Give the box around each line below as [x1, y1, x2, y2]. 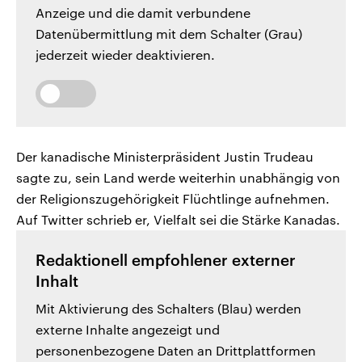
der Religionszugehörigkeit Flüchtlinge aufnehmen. [16, 190, 330, 206]
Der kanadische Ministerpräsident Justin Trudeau [16, 148, 314, 164]
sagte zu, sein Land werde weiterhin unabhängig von [16, 169, 340, 185]
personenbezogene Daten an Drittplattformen [36, 342, 316, 358]
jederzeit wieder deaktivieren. [36, 46, 215, 62]
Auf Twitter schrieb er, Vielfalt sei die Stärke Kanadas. [16, 211, 340, 227]
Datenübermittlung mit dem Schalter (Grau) [36, 25, 302, 41]
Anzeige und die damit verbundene [36, 4, 250, 20]
